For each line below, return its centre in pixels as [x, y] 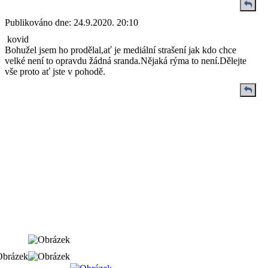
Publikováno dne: [38, 22]
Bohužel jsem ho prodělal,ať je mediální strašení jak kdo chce [121, 50]
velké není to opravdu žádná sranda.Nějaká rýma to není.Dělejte [126, 61]
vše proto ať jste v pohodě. [55, 71]
